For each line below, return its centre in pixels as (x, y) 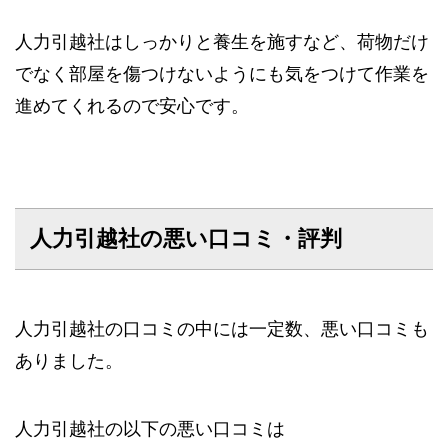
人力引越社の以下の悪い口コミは (150, 428)
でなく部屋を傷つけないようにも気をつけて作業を (222, 73)
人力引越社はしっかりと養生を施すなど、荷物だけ (222, 41)
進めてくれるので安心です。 (132, 105)
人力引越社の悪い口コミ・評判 (186, 238)
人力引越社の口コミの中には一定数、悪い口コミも (222, 328)
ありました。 (69, 360)
